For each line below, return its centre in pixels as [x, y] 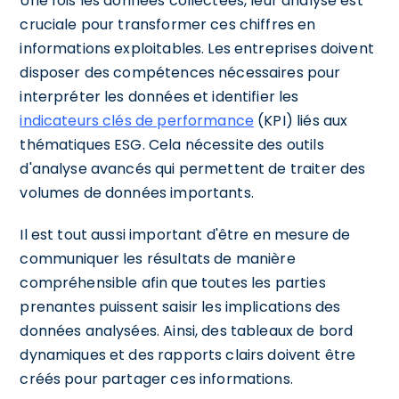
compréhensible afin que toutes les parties [173, 282]
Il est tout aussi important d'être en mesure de [185, 234]
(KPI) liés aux [301, 120]
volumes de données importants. [137, 192]
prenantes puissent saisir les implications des [180, 306]
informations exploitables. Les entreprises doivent [197, 48]
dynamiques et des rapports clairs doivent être [188, 354]
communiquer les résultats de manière [158, 258]
